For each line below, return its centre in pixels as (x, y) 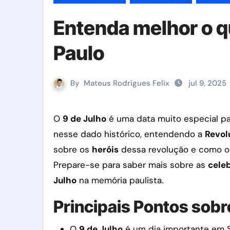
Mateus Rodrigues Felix (127, 83)
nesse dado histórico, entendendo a (129, 134)
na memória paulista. (120, 180)
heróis (105, 149)
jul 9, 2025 (207, 83)
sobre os (73, 149)
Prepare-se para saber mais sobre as (131, 165)
